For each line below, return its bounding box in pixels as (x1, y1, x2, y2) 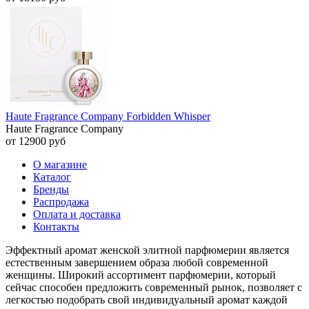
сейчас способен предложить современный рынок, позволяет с (6, 281, 302, 294)
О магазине (33, 159, 87, 171)
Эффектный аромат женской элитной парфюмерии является (6, 244, 289, 257)
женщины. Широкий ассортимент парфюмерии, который (6, 269, 276, 281)
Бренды (33, 183, 69, 196)
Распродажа (33, 196, 89, 208)
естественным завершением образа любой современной (6, 257, 268, 269)
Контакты (33, 221, 79, 233)
